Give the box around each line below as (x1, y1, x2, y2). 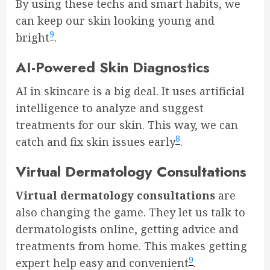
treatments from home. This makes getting (16, 239, 247, 253)
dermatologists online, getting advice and (16, 222, 239, 236)
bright (16, 30, 49, 45)
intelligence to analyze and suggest (16, 101, 204, 115)
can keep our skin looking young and (16, 13, 215, 28)
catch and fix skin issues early (16, 134, 175, 149)
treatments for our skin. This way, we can (16, 118, 238, 132)
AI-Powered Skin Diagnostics (16, 57, 210, 78)
